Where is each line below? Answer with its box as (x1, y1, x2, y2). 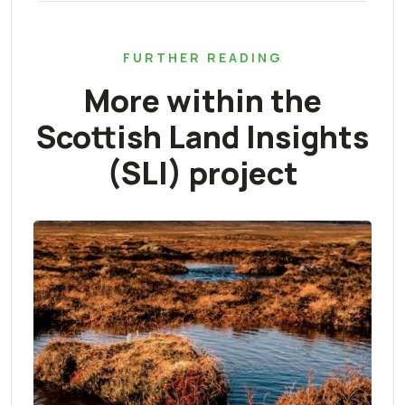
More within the (83, 80, 322, 122)
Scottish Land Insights (36, 116, 369, 158)
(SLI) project (107, 152, 298, 194)
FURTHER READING (122, 49, 283, 67)
